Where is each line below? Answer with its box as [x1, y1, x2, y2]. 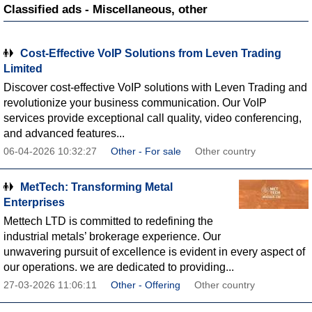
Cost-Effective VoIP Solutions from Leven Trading [20, 47, 281, 59]
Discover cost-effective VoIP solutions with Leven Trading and [3, 81, 307, 93]
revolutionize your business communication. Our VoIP [3, 97, 267, 109]
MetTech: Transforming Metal [20, 181, 173, 193]
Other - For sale [111, 146, 181, 157]
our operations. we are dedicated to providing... [3, 261, 234, 273]
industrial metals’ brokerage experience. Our [3, 231, 221, 242]
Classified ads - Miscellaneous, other [3, 3, 208, 16]
